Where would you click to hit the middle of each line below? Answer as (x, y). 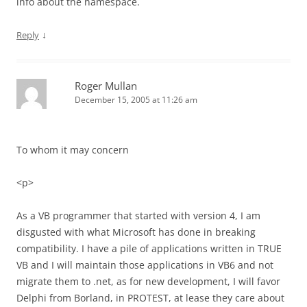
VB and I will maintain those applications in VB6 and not (145, 265)
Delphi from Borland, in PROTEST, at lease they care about (150, 298)
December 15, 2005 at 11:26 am (136, 100)
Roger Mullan (106, 86)
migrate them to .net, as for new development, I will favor (148, 281)
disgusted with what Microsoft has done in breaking (136, 232)
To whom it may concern (73, 150)
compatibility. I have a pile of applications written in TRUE (149, 248)
